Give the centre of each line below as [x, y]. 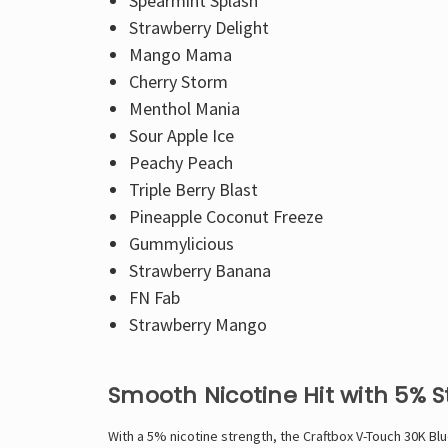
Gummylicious [181, 244]
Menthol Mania [184, 109]
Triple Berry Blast [193, 190]
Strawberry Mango [197, 325]
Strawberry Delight [198, 28]
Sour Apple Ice [181, 136]
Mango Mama [180, 55]
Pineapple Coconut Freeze [225, 217]
